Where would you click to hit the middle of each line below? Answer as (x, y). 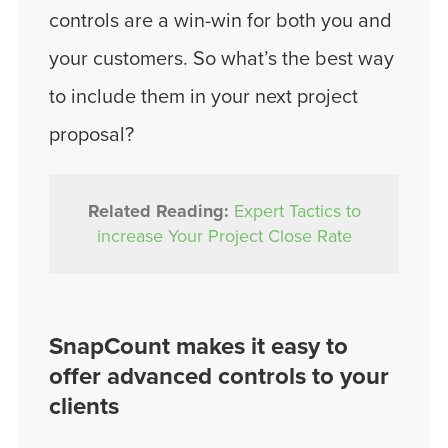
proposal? (91, 134)
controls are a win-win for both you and (220, 20)
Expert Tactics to (297, 210)
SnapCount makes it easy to (198, 346)
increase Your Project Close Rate (224, 235)
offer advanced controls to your (219, 376)
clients (84, 406)
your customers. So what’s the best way (221, 58)
